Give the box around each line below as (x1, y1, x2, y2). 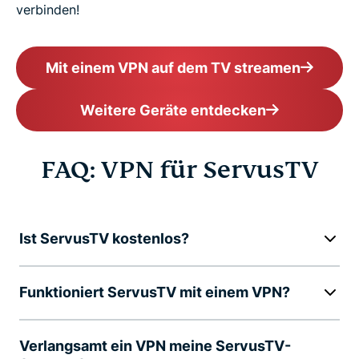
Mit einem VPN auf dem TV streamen (46, 58, 301, 76)
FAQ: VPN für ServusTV (40, 154, 319, 185)
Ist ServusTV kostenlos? (19, 229, 189, 247)
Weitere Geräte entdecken (80, 101, 266, 119)
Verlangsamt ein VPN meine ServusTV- (19, 337, 291, 354)
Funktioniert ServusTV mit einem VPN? (19, 283, 290, 301)
